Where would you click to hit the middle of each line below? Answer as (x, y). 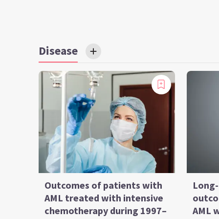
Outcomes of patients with (104, 185)
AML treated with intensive (104, 197)
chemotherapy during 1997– (106, 210)
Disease (58, 50)
